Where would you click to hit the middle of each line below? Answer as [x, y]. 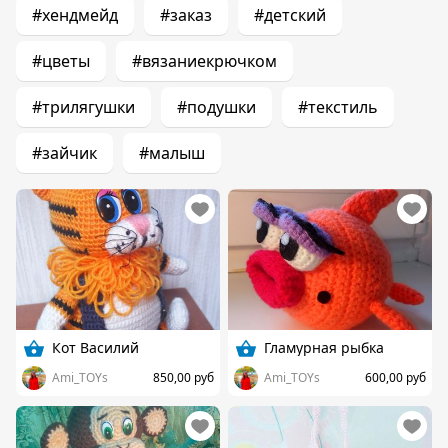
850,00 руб [183, 377]
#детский [290, 15]
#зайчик [64, 153]
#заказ [186, 15]
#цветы [61, 61]
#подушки [216, 107]
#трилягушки [83, 107]
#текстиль [338, 107]
